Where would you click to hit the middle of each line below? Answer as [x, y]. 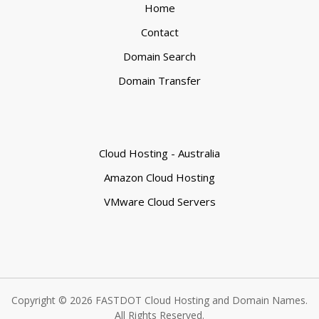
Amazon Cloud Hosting [159, 177]
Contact [159, 32]
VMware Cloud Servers [159, 202]
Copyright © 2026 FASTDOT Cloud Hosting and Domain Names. [159, 300]
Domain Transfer [159, 80]
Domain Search [159, 56]
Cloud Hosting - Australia [159, 153]
